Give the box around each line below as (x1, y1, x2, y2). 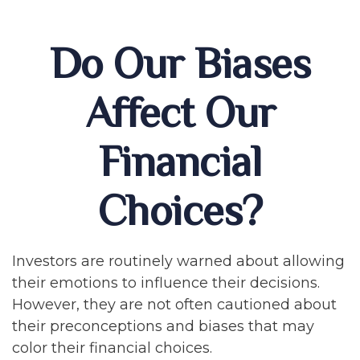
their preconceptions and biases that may (12, 317, 314, 335)
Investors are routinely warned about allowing (12, 252, 345, 270)
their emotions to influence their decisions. (12, 274, 320, 292)
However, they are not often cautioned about (12, 296, 337, 313)
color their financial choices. (12, 339, 212, 357)
